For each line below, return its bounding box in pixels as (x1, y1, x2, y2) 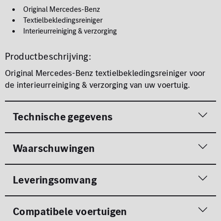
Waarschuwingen (13, 141, 95, 155)
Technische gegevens (13, 109, 113, 124)
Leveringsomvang (13, 172, 97, 187)
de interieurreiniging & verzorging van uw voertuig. (5, 78, 190, 91)
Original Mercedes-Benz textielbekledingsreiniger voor (5, 67, 206, 79)
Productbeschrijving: (5, 49, 91, 63)
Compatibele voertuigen (13, 204, 127, 219)
